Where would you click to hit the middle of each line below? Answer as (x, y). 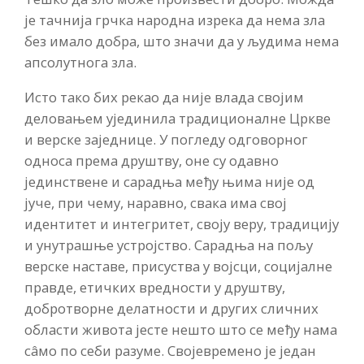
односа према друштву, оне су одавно (152, 160)
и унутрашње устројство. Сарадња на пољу (169, 245)
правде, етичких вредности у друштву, (155, 287)
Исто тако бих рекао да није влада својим (164, 97)
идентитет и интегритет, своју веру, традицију (182, 223)
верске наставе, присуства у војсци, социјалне (178, 266)
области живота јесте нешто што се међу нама (181, 329)
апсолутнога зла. (80, 63)
